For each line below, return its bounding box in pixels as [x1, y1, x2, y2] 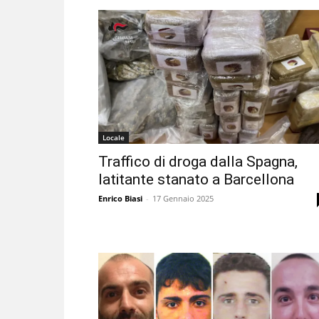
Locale [103, 132, 125, 142]
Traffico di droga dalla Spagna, [98, 152, 298, 170]
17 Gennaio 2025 [152, 192, 214, 204]
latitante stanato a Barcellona [98, 170, 294, 188]
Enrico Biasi [98, 192, 142, 204]
